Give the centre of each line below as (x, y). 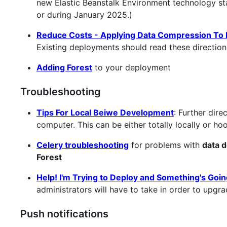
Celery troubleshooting (83, 145)
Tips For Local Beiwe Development (105, 112)
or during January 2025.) (84, 14)
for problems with (165, 145)
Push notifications (64, 214)
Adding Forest (64, 67)
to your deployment (131, 67)
